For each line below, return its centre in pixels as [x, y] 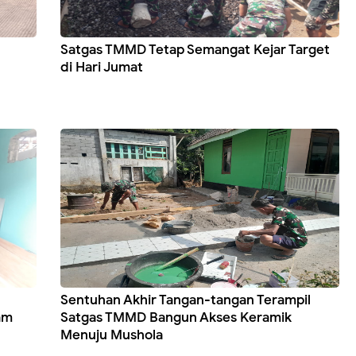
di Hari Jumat [101, 68]
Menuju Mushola [111, 335]
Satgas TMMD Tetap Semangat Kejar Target [195, 50]
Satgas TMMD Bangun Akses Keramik [176, 318]
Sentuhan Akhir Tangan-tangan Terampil [185, 300]
